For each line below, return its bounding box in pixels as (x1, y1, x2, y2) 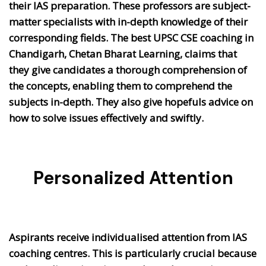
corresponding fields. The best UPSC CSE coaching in (9, 30, 254, 45)
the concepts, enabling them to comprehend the (9, 78, 232, 93)
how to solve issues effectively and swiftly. (9, 110, 204, 125)
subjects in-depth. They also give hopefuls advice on (9, 94, 253, 109)
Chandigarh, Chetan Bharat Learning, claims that (9, 46, 237, 61)
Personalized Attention (33, 166, 233, 189)
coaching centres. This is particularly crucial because (9, 246, 256, 260)
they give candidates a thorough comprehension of (9, 62, 247, 77)
